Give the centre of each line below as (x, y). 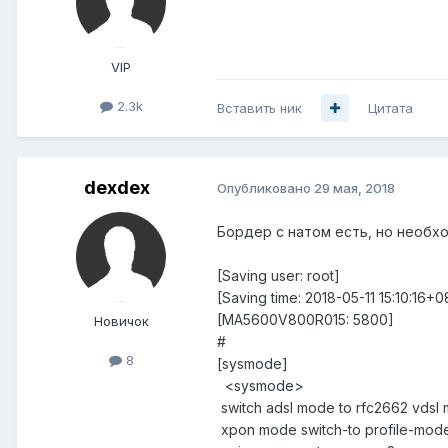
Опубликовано (265, 188)
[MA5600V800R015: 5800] (305, 319)
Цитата (390, 107)
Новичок (121, 320)
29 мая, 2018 (354, 188)
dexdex (117, 187)
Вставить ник (259, 107)
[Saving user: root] (278, 275)
